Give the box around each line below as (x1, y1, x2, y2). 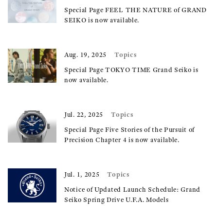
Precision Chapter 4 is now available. (64, 136, 180, 144)
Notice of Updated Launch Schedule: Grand (64, 185, 200, 194)
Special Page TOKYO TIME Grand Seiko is (64, 66, 199, 74)
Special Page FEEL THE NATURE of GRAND (64, 6, 207, 14)
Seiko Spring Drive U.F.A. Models (64, 196, 169, 204)
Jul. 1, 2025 (64, 170, 100, 179)
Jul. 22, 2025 (64, 110, 104, 119)
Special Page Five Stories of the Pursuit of (64, 126, 195, 134)
